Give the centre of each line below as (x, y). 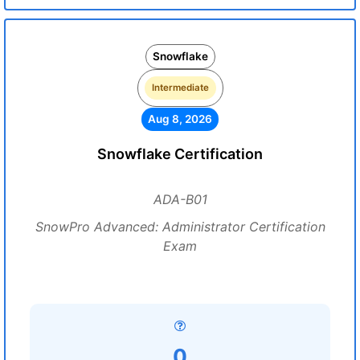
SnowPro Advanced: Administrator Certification (180, 227)
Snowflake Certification (180, 154)
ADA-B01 (180, 199)
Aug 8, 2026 (180, 119)
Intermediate (180, 88)
